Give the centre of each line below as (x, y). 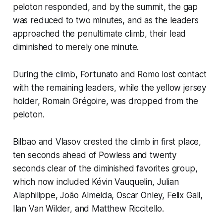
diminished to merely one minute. (76, 47)
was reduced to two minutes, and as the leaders (106, 20)
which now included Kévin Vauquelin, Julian (96, 182)
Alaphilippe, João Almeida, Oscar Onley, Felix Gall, (108, 195)
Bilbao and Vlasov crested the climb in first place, (107, 141)
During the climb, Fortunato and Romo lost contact (110, 74)
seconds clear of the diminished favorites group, (105, 168)
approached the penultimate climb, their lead (99, 33)
